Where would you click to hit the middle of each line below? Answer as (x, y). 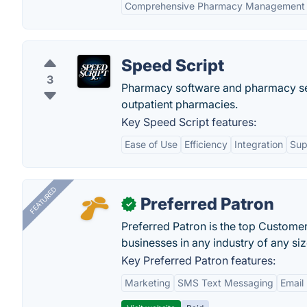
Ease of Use (151, 144)
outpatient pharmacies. (180, 104)
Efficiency (206, 144)
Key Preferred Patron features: (198, 260)
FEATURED (43, 200)
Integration (259, 144)
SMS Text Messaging (225, 283)
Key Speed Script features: (189, 122)
